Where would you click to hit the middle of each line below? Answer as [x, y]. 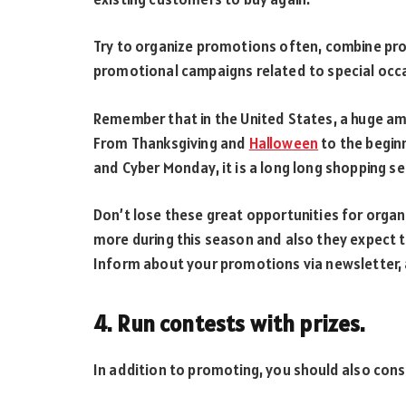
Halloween [284, 143]
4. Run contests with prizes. [230, 323]
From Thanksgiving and [171, 143]
